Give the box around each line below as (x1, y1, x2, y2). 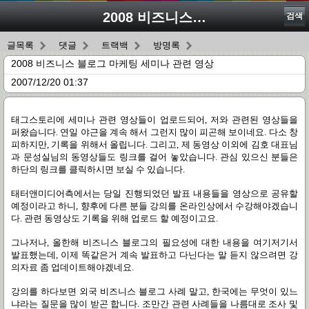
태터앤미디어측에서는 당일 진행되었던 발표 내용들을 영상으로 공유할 (11, 188, 298, 199)
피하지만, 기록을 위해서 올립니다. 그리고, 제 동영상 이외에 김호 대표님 (11, 139, 298, 150)
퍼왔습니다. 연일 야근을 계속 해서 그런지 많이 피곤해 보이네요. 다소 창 (11, 127, 298, 137)
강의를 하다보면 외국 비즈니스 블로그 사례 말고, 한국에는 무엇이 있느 (11, 286, 298, 297)
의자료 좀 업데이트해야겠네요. (11, 262, 134, 272)
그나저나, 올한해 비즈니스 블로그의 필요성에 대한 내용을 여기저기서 (11, 237, 298, 248)
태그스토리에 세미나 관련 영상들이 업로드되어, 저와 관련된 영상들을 (11, 114, 298, 125)
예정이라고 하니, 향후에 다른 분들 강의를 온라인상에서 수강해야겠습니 (11, 201, 298, 211)
